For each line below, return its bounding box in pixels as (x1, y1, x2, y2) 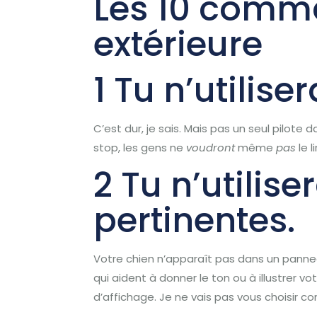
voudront (186, 140, 236, 155)
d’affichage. (93, 289, 157, 304)
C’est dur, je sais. (93, 121, 182, 136)
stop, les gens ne (93, 140, 187, 155)
